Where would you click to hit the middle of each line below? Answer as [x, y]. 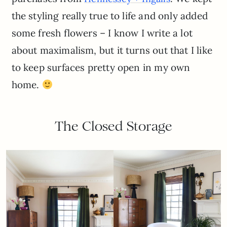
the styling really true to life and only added [109, 15]
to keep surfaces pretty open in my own [101, 67]
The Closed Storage [113, 126]
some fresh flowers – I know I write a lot [102, 33]
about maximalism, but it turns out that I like [112, 50]
